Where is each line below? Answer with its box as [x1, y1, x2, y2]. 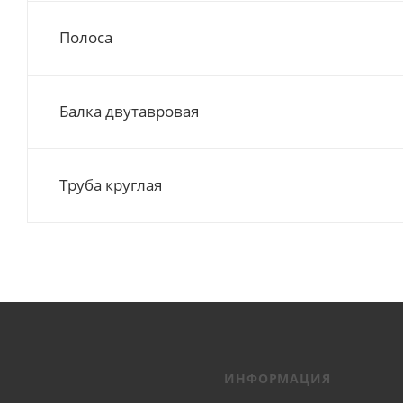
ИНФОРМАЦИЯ [224, 370, 331, 387]
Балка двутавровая [59, 101, 199, 121]
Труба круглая [59, 175, 162, 195]
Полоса [59, 27, 112, 48]
